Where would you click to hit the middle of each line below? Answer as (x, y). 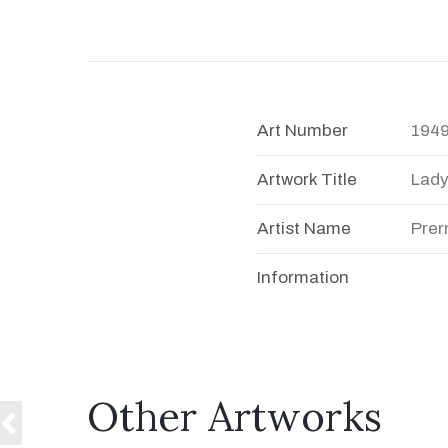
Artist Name (303, 228)
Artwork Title (306, 179)
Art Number (302, 130)
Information (302, 277)
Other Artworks (234, 416)
